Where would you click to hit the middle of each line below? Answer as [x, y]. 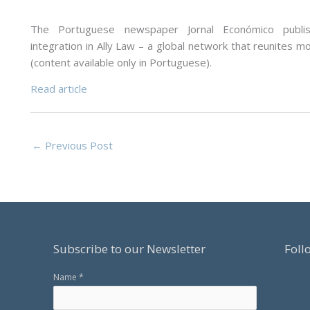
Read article [59, 88]
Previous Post [77, 145]
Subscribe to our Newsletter [130, 248]
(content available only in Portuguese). [121, 62]
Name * [69, 277]
